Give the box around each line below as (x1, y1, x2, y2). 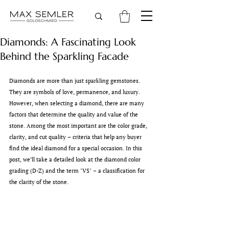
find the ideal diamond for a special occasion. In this (9, 144, 144, 152)
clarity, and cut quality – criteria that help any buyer (9, 133, 143, 141)
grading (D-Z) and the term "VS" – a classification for (9, 167, 146, 174)
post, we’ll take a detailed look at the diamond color (9, 155, 142, 163)
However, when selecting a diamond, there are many (9, 99, 146, 107)
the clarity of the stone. (9, 178, 68, 186)
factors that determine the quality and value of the (9, 110, 140, 118)
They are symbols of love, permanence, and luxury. (9, 88, 142, 96)
